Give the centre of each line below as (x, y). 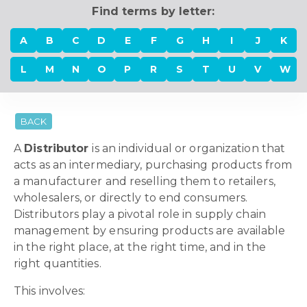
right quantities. (60, 263)
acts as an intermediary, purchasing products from (153, 165)
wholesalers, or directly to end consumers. (131, 198)
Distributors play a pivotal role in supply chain (140, 214)
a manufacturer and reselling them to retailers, (145, 181)
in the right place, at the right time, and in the (140, 247)
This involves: (51, 291)
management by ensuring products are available (150, 231)
